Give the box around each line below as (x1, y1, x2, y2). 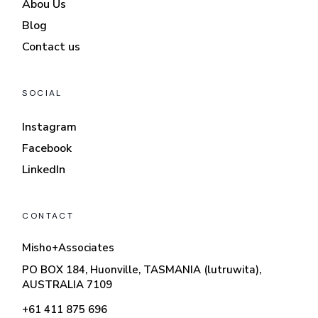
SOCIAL (22, 87, 62, 99)
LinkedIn (22, 161, 66, 177)
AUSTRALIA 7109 (22, 277, 113, 292)
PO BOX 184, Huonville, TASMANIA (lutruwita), (22, 262, 262, 277)
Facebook (22, 140, 72, 156)
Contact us (22, 38, 81, 55)
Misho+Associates (22, 240, 115, 255)
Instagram (22, 119, 77, 135)
